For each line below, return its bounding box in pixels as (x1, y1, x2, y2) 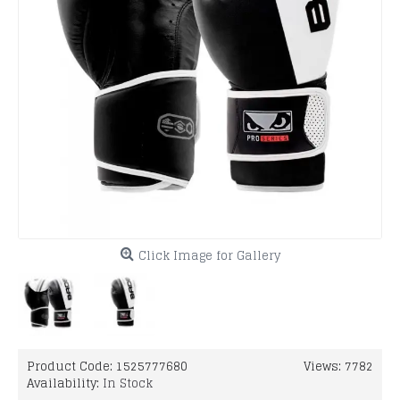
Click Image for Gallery (137, 246, 280, 266)
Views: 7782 (304, 355, 373, 377)
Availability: (27, 372, 103, 394)
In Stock (103, 372, 153, 394)
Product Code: (27, 355, 116, 377)
